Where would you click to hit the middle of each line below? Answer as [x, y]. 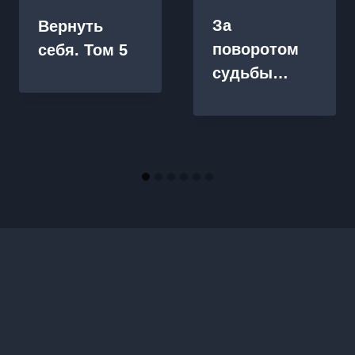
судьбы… [250, 73]
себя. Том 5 [83, 50]
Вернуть [71, 26]
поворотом [256, 49]
